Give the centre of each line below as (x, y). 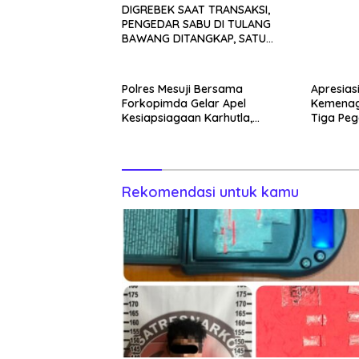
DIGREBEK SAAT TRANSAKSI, (196, 9)
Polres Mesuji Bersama (182, 89)
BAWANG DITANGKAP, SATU (194, 38)
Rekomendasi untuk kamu (210, 192)
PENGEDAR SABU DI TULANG (196, 24)
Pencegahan (155, 146)
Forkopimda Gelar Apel (184, 103)
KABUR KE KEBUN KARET (187, 52)
